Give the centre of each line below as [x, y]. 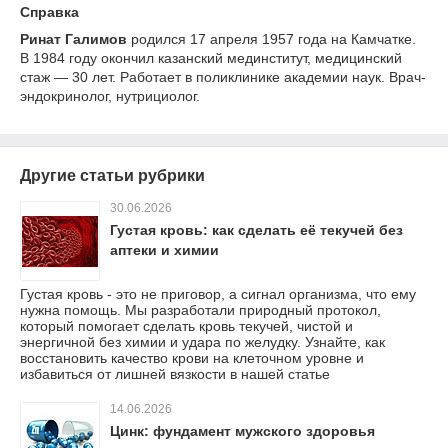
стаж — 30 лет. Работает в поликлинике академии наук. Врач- [223, 77]
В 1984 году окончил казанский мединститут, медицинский [211, 58]
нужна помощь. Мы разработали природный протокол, [200, 310]
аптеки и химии [164, 250]
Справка [49, 12]
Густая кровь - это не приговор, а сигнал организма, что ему [218, 294]
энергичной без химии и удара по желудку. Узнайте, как [202, 342]
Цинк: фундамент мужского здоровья [242, 431]
